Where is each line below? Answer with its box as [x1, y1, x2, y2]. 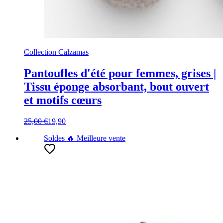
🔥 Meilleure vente [65, 134, 125, 143]
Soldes [44, 134, 65, 143]
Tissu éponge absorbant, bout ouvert [24, 80, 209, 94]
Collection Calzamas [24, 48, 89, 57]
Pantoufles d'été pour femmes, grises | [24, 67, 216, 80]
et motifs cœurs [24, 94, 102, 107]
